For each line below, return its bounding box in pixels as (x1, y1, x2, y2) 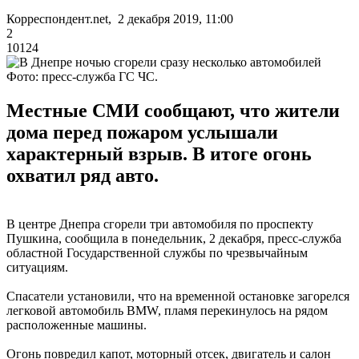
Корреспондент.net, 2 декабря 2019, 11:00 (6, 11, 233, 26)
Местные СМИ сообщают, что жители (6, 99, 340, 121)
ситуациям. (6, 260, 68, 274)
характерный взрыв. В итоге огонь (6, 143, 312, 164)
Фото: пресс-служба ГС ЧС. (6, 69, 158, 83)
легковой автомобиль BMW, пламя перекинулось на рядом (6, 303, 328, 317)
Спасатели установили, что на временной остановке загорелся (6, 288, 349, 303)
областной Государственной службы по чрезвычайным (6, 245, 308, 260)
